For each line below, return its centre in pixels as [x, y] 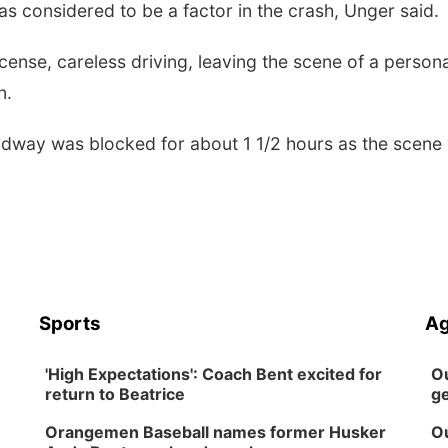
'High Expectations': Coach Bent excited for [214, 374]
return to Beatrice [115, 394]
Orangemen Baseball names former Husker [216, 432]
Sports [70, 323]
